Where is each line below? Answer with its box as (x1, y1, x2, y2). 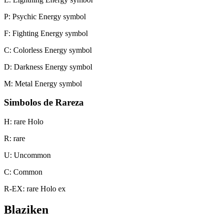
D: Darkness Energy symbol (4, 62, 92, 71)
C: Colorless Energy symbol (4, 45, 92, 54)
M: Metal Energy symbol (4, 79, 82, 88)
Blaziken (4, 203, 48, 216)
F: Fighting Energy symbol (4, 29, 88, 37)
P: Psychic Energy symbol (4, 12, 86, 21)
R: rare (4, 134, 25, 143)
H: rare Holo (4, 117, 43, 126)
